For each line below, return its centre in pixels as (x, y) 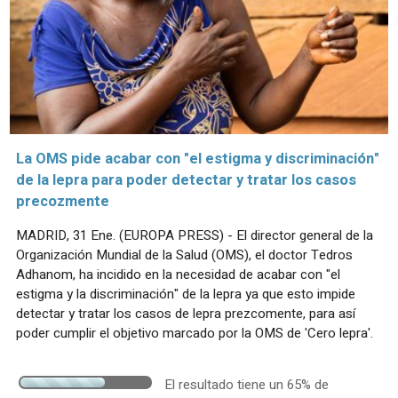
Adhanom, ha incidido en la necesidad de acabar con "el (178, 274)
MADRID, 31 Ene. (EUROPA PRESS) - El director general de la (195, 235)
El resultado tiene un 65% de (247, 384)
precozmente (63, 201)
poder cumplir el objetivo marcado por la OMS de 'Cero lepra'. (195, 333)
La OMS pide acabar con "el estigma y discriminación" (198, 159)
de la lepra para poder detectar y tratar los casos (186, 180)
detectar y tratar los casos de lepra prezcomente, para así (186, 313)
